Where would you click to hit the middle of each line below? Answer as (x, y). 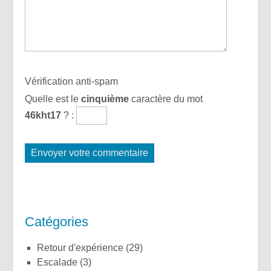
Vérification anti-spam (71, 82)
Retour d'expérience (84, 247)
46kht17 (43, 116)
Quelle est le (53, 99)
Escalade (60, 262)
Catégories (57, 221)
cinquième (105, 99)
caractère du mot (166, 99)
